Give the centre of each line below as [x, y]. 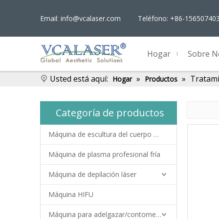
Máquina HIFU [71, 194]
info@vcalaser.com [91, 18]
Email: [50, 18]
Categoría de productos [110, 113]
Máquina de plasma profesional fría [104, 154]
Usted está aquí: [79, 79]
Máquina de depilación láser [92, 174]
